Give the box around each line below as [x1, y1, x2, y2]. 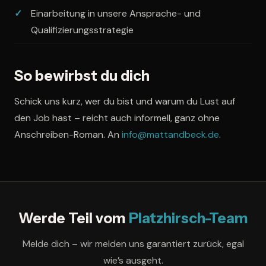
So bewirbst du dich [14, 67, 150, 85]
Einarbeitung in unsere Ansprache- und [31, 7, 201, 20]
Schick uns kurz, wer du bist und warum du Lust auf [14, 95, 235, 108]
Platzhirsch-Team [128, 210, 248, 227]
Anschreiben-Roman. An [14, 128, 122, 141]
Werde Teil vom [18, 210, 129, 227]
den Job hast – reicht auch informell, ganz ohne [14, 112, 220, 125]
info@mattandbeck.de [122, 128, 219, 141]
